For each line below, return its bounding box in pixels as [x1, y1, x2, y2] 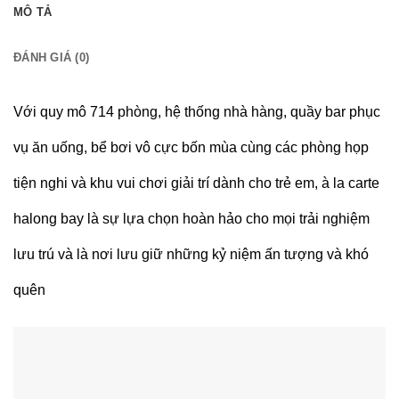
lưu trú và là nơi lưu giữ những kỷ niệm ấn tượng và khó [13, 246, 369, 262]
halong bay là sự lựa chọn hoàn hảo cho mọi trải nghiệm [13, 210, 370, 226]
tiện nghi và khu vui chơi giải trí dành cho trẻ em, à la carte [13, 175, 379, 191]
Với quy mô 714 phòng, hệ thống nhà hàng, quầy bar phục [13, 103, 380, 119]
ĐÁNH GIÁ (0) [13, 50, 90, 64]
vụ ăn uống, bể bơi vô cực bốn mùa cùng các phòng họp [13, 139, 369, 155]
